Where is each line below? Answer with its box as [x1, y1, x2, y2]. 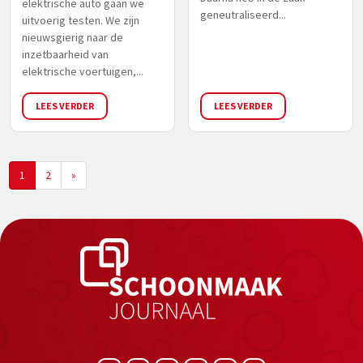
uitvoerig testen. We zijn [22, 12, 139, 28]
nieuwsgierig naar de [22, 29, 123, 45]
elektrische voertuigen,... [22, 63, 143, 79]
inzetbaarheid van [22, 46, 109, 62]
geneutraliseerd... [200, 6, 286, 22]
